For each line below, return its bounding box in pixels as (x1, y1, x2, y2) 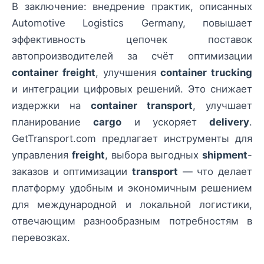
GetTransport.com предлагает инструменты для (12, 133, 252, 144)
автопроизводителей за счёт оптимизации (12, 50, 252, 62)
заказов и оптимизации (12, 166, 132, 177)
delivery (209, 116, 249, 128)
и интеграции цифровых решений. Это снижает (12, 83, 252, 95)
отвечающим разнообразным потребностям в (12, 215, 252, 227)
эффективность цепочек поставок (12, 34, 252, 45)
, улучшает (193, 100, 252, 111)
